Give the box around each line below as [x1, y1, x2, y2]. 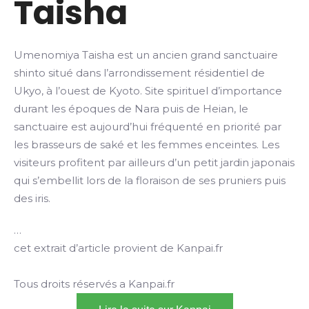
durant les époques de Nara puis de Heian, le [14, 102, 248, 115]
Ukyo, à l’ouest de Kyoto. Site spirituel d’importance [14, 84, 282, 97]
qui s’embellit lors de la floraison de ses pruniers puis [14, 174, 286, 187]
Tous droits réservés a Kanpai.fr [14, 277, 175, 290]
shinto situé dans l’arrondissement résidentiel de [14, 66, 265, 79]
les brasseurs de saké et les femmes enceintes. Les [14, 138, 279, 151]
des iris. [14, 192, 50, 205]
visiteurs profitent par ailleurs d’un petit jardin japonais [14, 156, 295, 169]
